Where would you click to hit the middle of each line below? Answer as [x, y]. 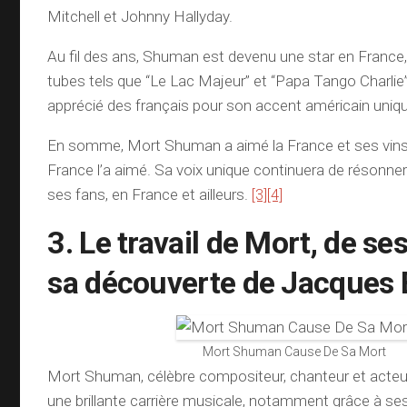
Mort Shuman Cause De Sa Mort [295, 352]
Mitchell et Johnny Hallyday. [140, 16]
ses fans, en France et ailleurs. [150, 194]
